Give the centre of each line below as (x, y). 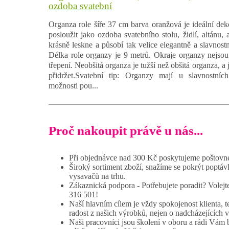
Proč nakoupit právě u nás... (126, 130)
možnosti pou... (73, 85)
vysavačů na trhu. (97, 176)
